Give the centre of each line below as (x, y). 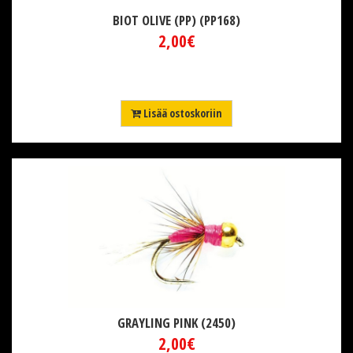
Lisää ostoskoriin (182, 113)
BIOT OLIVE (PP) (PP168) (176, 20)
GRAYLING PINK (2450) (176, 323)
